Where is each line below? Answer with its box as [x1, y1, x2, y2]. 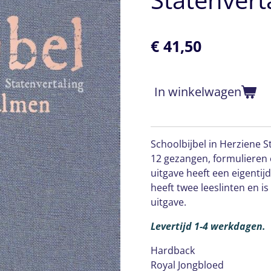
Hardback [151, 243, 195, 257]
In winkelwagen [154, 83, 241, 100]
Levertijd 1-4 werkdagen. [151, 219, 266, 233]
